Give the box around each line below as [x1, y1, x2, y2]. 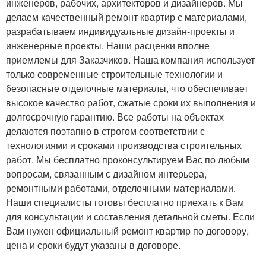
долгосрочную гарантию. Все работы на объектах [6, 110, 224, 124]
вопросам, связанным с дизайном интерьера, [6, 167, 207, 181]
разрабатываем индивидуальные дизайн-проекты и [6, 24, 235, 39]
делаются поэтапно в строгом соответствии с [6, 124, 205, 138]
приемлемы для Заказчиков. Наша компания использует [6, 53, 255, 67]
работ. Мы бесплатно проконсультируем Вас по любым [6, 153, 249, 167]
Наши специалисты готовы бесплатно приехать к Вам [6, 195, 244, 210]
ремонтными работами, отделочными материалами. [6, 181, 236, 195]
